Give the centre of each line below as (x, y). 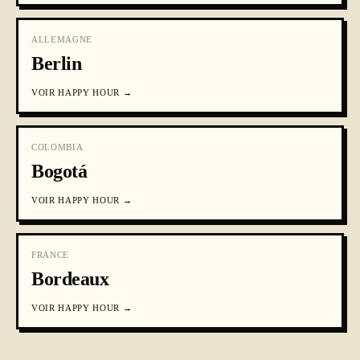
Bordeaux (70, 279)
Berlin (57, 63)
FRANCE (50, 255)
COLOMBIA (57, 147)
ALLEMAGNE (62, 39)
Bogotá (59, 171)
